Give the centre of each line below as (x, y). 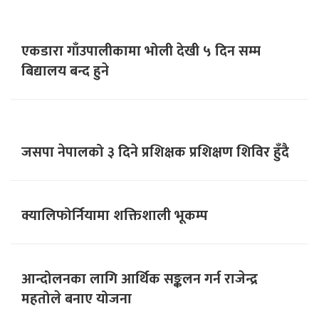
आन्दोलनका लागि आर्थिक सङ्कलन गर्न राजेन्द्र (140, 279)
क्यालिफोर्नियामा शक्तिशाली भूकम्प (115, 215)
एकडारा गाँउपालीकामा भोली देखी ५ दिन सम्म (141, 51)
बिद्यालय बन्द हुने (65, 71)
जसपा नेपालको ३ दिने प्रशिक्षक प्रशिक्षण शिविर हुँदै (155, 152)
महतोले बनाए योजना (77, 299)
